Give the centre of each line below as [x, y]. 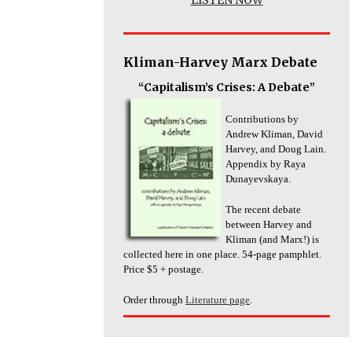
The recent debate [263, 209]
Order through [154, 299]
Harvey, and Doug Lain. [276, 148]
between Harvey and [269, 224]
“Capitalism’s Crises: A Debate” [227, 87]
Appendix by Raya [266, 163]
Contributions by [262, 119]
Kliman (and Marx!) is [272, 239]
